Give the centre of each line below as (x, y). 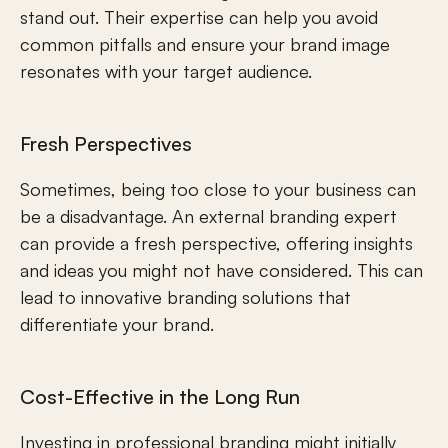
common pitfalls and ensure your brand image (205, 44)
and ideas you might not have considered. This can (221, 270)
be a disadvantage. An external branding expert (208, 216)
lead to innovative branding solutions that (185, 297)
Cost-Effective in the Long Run (160, 396)
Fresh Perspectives (106, 143)
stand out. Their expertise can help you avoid (199, 17)
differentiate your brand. (117, 324)
